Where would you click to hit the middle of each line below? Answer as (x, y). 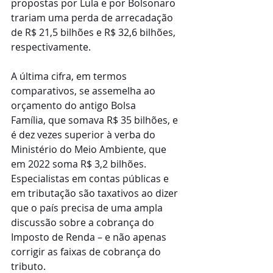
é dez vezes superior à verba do (84, 135)
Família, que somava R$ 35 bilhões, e (96, 120)
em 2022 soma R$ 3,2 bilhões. (79, 164)
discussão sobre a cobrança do (84, 222)
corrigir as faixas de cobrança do (87, 252)
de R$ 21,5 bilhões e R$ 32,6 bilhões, (94, 32)
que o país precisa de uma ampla (88, 208)
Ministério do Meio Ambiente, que (90, 149)
